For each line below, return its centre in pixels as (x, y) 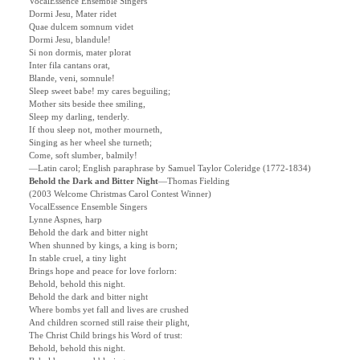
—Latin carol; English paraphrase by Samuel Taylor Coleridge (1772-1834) (170, 169)
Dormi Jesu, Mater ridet (73, 14)
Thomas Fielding (198, 182)
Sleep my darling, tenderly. (79, 117)
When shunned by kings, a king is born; (103, 246)
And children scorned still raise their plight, (109, 323)
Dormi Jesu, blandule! (70, 40)
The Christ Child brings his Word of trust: (106, 336)
